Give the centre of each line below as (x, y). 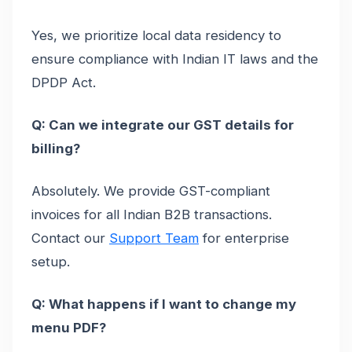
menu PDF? (69, 327)
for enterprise (244, 238)
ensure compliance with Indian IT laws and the (175, 59)
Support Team (154, 238)
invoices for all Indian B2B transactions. (152, 214)
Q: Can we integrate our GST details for (163, 125)
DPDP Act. (64, 82)
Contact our (70, 238)
